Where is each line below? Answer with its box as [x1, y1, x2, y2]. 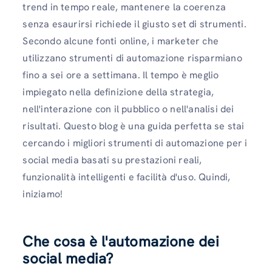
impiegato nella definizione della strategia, [22, 86, 214, 99]
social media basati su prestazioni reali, [22, 154, 202, 167]
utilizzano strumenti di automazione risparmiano [22, 52, 242, 65]
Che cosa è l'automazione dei [22, 232, 219, 251]
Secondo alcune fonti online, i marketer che [22, 35, 219, 48]
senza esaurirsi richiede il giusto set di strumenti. [22, 18, 246, 31]
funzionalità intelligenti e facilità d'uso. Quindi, [22, 171, 231, 184]
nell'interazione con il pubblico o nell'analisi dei [22, 103, 234, 116]
